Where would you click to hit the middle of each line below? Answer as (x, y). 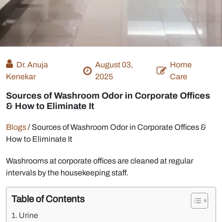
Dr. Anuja (32, 65)
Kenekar (21, 77)
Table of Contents (48, 199)
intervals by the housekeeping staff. (67, 173)
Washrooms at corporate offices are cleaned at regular (100, 161)
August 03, (114, 65)
